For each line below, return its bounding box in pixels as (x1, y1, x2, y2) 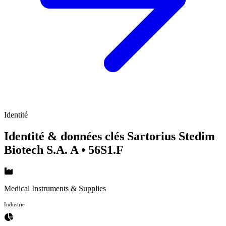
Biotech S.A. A (4, 143, 81, 156)
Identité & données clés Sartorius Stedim (4, 129, 215, 143)
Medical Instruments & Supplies (4, 184, 106, 193)
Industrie (4, 201, 25, 207)
